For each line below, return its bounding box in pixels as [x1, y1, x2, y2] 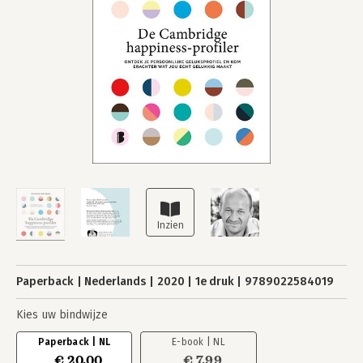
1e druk [194, 275, 234, 288]
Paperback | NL [37, 336, 111, 348]
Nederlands [84, 275, 147, 288]
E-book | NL [172, 336, 225, 348]
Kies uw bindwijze [16, 308, 108, 322]
